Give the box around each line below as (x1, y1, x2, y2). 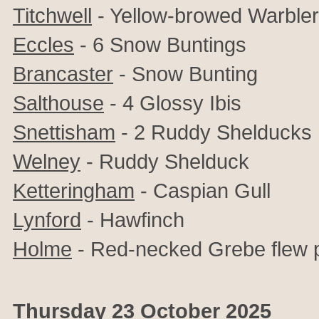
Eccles (13, 33, 74, 56)
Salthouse (13, 91, 104, 115)
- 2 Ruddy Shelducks (115, 120, 312, 144)
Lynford (13, 208, 81, 231)
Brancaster (13, 62, 113, 85)
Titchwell (13, 4, 92, 27)
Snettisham (13, 120, 115, 144)
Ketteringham (13, 179, 135, 202)
